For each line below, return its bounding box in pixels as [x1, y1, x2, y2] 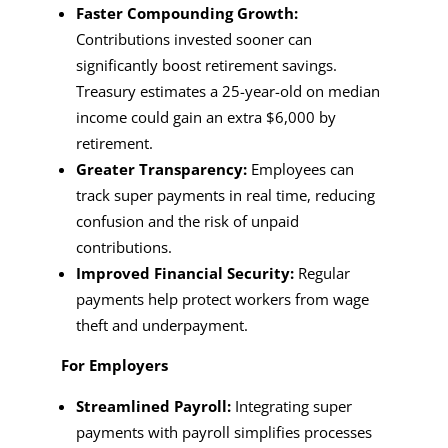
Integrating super [230, 395, 352, 416]
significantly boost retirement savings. [75, 54, 337, 75]
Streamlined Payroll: [75, 395, 231, 416]
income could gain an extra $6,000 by [75, 106, 336, 127]
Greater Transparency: [75, 158, 247, 179]
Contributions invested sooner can [75, 28, 312, 49]
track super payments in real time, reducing [75, 184, 375, 205]
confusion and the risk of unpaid [75, 210, 299, 231]
